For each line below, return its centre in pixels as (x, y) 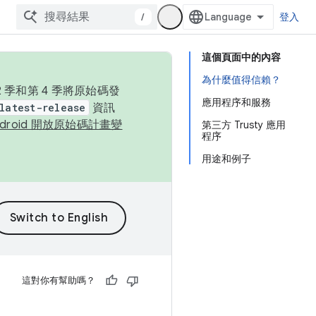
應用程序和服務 (236, 102)
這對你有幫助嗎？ (59, 280)
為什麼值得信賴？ (241, 80)
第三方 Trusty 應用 (244, 125)
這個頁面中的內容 (241, 57)
